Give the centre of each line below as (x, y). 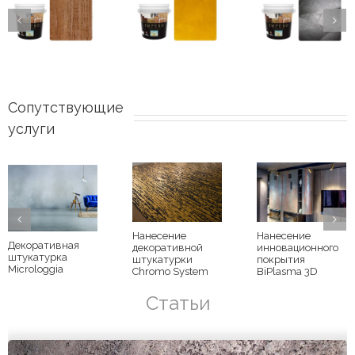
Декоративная (44, 245)
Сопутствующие (68, 107)
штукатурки (162, 260)
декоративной (168, 248)
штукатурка (38, 257)
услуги (31, 128)
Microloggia (36, 269)
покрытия (281, 260)
